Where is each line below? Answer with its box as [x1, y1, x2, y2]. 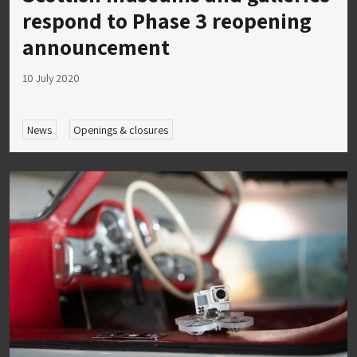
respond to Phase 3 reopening [22, 5, 312, 35]
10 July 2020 [22, 70, 80, 85]
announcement [22, 31, 170, 61]
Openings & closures [73, 122, 169, 137]
